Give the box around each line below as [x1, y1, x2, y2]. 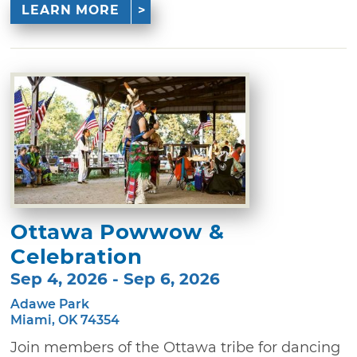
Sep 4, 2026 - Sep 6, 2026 [10, 269, 221, 289]
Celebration [10, 244, 143, 270]
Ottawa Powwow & [10, 219, 225, 245]
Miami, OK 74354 [10, 312, 120, 328]
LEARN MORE [21, 2, 120, 18]
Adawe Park [10, 296, 90, 312]
